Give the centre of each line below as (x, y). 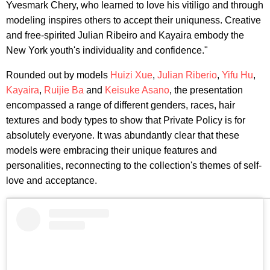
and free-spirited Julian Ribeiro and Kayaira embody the (125, 36)
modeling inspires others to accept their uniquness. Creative (133, 20)
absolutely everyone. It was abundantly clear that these (123, 136)
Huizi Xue (131, 75)
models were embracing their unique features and (111, 151)
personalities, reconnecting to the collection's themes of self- (134, 166)
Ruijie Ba (64, 90)
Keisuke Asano (137, 90)
